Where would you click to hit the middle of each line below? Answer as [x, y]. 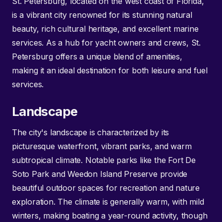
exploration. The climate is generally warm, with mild [108, 201]
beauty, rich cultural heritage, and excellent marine [105, 29]
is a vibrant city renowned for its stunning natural [102, 15]
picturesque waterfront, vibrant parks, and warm [102, 146]
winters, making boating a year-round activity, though [110, 215]
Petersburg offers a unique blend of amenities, [97, 57]
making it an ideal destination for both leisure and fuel [110, 71]
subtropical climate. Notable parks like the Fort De [104, 160]
